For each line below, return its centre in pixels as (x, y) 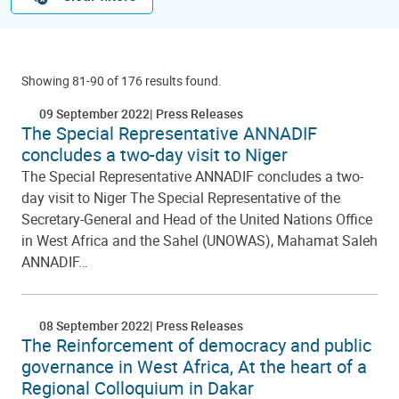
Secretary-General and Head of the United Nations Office (197, 219)
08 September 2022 (94, 326)
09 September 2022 (94, 114)
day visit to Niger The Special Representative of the (181, 198)
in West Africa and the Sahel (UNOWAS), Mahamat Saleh (199, 240)
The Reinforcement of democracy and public (196, 345)
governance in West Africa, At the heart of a (194, 366)
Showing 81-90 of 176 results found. (122, 81)
